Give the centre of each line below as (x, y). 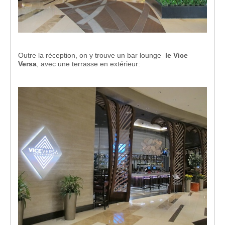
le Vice (177, 55)
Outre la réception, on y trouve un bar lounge (92, 55)
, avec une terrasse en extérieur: (88, 64)
